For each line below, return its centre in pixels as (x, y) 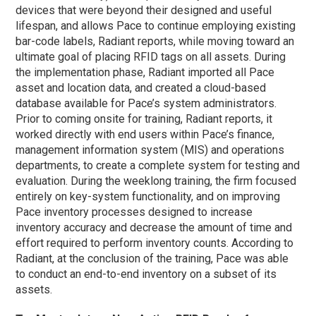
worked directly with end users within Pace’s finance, (145, 134)
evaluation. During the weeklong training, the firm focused (156, 181)
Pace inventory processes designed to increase (134, 212)
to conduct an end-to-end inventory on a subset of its (146, 274)
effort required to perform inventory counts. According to (155, 243)
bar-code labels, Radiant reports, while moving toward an (155, 41)
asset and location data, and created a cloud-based (141, 87)
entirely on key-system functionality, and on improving (148, 196)
